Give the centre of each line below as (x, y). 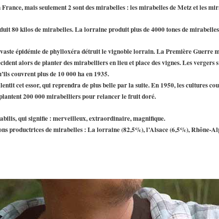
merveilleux (69, 119)
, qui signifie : (34, 119)
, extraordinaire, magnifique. (126, 119)
